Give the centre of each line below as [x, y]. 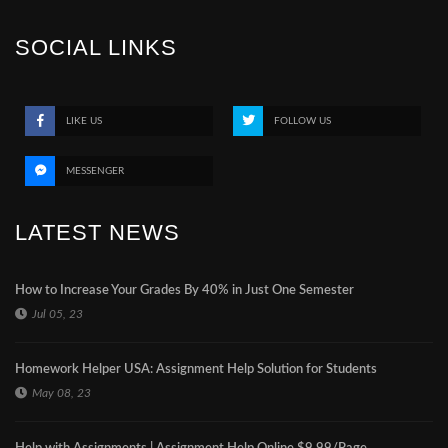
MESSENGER [95, 171]
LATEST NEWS [97, 232]
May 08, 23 [61, 393]
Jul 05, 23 [57, 314]
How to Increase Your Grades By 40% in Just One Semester [184, 290]
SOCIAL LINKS [96, 47]
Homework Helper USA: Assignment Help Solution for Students [196, 369]
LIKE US [84, 121]
